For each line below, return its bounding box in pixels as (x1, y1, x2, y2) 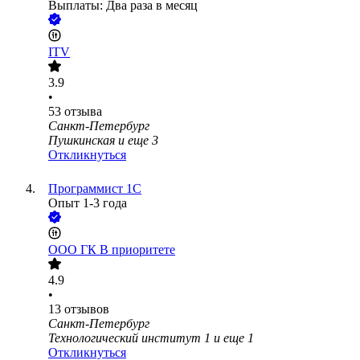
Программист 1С (48, 182, 141, 196)
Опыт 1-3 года (48, 196, 127, 211)
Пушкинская (48, 133, 115, 148)
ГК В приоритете (80, 243, 175, 257)
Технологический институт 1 (48, 331, 211, 346)
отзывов (64, 302, 109, 317)
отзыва (64, 104, 102, 119)
